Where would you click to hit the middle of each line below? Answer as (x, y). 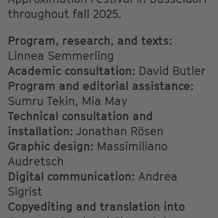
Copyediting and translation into (96, 206)
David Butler (171, 70)
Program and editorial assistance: (101, 85)
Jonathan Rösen (118, 131)
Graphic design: (51, 146)
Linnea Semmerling (61, 55)
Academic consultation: (72, 70)
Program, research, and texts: (90, 40)
